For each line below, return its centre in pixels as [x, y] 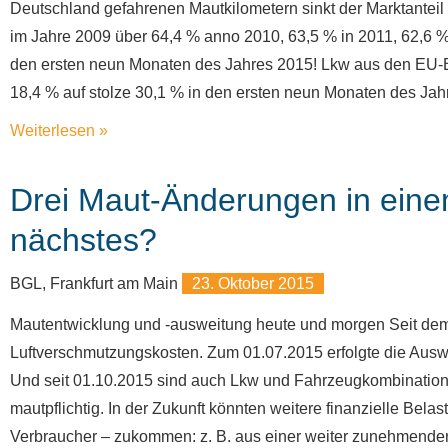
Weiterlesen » [59, 130]
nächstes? [83, 240]
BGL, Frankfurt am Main [96, 283]
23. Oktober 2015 [253, 283]
